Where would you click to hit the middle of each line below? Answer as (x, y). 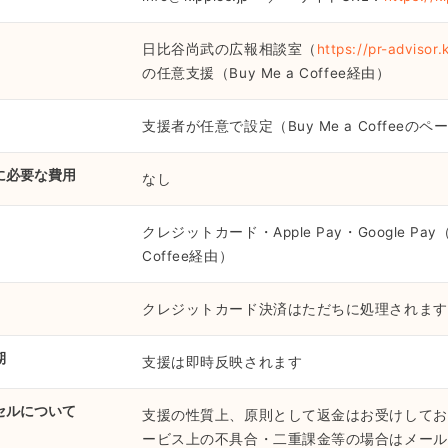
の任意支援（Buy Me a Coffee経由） (266, 72)
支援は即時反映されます (222, 361)
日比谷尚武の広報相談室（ (229, 48)
